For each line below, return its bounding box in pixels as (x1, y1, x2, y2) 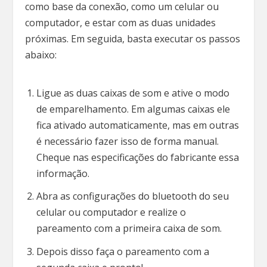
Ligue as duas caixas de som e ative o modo (36, 86, 229, 100)
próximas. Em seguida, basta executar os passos (25, 32, 241, 46)
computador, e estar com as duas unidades (25, 16, 216, 30)
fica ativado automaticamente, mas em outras (36, 119, 239, 132)
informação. (36, 167, 97, 181)
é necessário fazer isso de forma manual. (36, 135, 219, 148)
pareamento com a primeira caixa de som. (36, 222, 224, 235)
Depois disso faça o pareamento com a (36, 244, 209, 258)
